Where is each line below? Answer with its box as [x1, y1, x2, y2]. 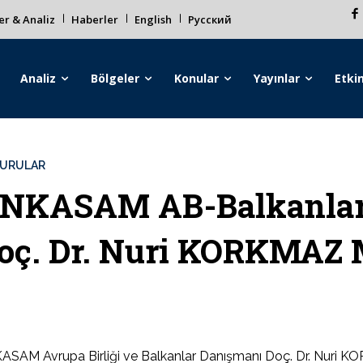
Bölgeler [91, 70, 140, 86]
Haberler [71, 12, 118, 27]
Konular [174, 70, 220, 86]
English [135, 12, 172, 27]
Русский [188, 12, 232, 27]
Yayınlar [254, 70, 301, 86]
